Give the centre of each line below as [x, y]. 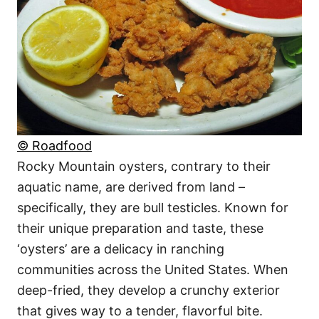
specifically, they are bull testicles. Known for [153, 207]
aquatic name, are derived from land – [131, 187]
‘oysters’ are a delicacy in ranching [121, 249]
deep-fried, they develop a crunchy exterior [148, 290]
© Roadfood [54, 145]
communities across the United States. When [153, 269]
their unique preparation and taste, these [140, 228]
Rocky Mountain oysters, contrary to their [144, 166]
